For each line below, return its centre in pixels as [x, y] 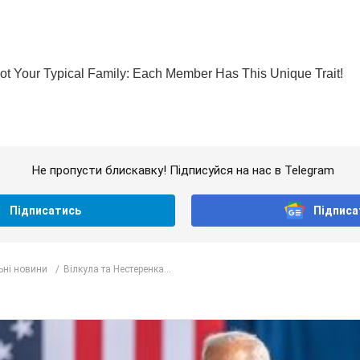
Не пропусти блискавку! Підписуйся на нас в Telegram [183, 171]
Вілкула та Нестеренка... [117, 269]
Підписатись [46, 211]
